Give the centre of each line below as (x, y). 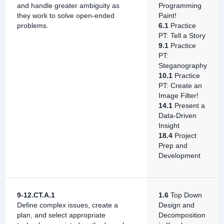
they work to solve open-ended (66, 15)
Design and (176, 205)
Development (179, 155)
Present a (189, 105)
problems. (33, 25)
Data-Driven (177, 115)
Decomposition (182, 215)
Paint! (167, 15)
